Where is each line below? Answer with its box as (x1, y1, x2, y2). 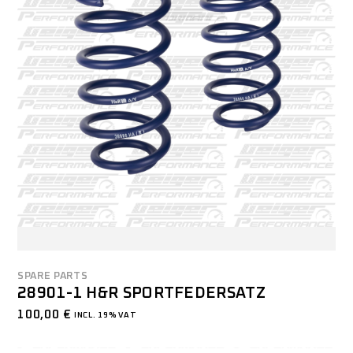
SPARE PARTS (17, 270, 88, 281)
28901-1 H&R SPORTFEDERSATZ (17, 284, 266, 301)
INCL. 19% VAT (72, 310, 137, 319)
